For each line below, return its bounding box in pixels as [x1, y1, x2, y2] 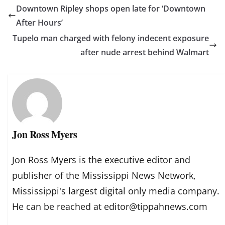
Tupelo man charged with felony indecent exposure [13, 32, 209, 44]
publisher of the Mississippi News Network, [12, 169, 196, 182]
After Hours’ [16, 17, 63, 28]
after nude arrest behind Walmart [80, 46, 209, 58]
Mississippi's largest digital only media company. [12, 185, 220, 197]
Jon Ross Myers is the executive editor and [12, 154, 191, 166]
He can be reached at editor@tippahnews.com [12, 200, 208, 213]
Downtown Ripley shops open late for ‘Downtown [16, 3, 205, 14]
